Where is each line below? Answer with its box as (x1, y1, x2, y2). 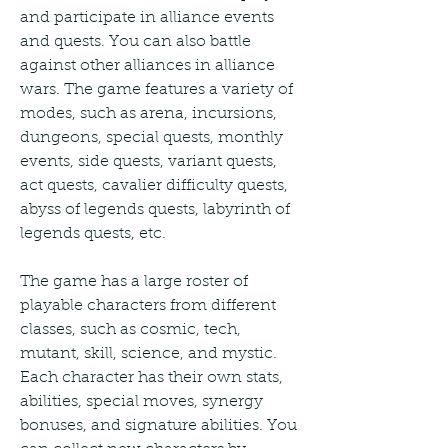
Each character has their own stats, (20, 369, 283, 386)
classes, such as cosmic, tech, (20, 321, 241, 338)
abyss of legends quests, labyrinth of (20, 201, 290, 218)
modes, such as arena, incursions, (20, 105, 277, 122)
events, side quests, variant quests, (20, 153, 277, 170)
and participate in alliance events (20, 9, 274, 26)
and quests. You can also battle (20, 33, 251, 50)
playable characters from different (20, 297, 276, 314)
